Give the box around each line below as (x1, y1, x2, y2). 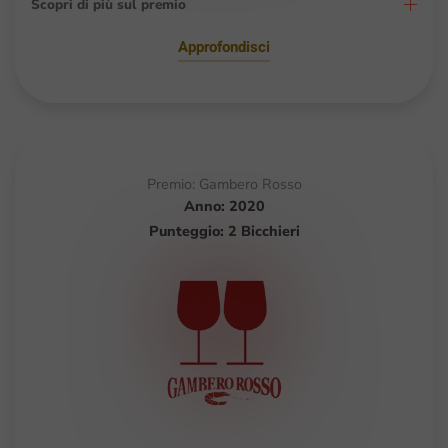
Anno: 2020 (183, 195, 265, 216)
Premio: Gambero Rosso (146, 173, 302, 194)
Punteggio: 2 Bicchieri (148, 220, 300, 241)
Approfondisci (178, 35, 270, 58)
